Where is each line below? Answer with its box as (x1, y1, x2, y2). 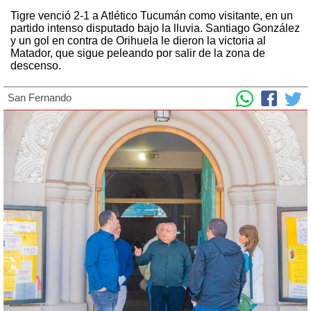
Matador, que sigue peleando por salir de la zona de (10, 47, 265, 59)
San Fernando (8, 91, 72, 103)
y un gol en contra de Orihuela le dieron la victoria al (10, 34, 266, 47)
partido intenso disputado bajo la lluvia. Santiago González (10, 22, 300, 34)
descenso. (10, 59, 61, 72)
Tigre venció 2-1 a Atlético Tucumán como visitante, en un (10, 9, 293, 22)
